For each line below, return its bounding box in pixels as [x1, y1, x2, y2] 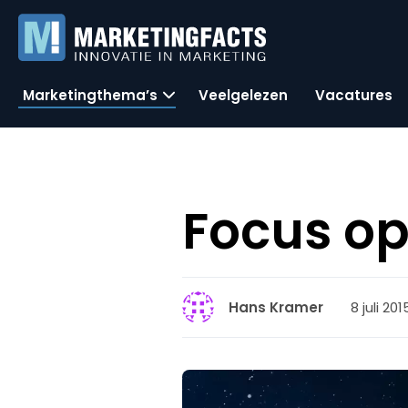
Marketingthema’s [23, 85, 158, 105]
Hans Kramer [229, 298, 324, 317]
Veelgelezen [199, 85, 288, 105]
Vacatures [315, 85, 393, 105]
